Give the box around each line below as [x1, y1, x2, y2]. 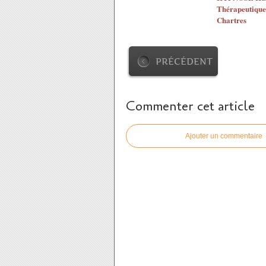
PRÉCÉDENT [156, 56, 213, 67]
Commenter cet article [126, 97, 255, 115]
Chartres [216, 14, 246, 26]
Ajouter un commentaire [185, 132, 262, 140]
